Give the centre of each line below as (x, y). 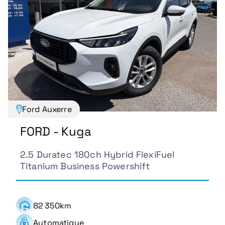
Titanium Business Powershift (85, 166)
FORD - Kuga (56, 131)
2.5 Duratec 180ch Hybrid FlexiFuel (97, 155)
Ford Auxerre (47, 109)
